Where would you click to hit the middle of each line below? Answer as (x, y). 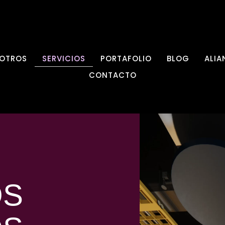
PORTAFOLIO (126, 59)
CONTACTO (113, 75)
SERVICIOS (64, 59)
